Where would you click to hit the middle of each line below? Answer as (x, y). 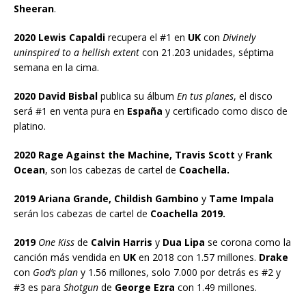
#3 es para (39, 287)
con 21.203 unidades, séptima (207, 52)
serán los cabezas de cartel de (81, 213)
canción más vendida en (68, 257)
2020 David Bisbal (57, 96)
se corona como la (248, 242)
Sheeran (34, 8)
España (145, 111)
